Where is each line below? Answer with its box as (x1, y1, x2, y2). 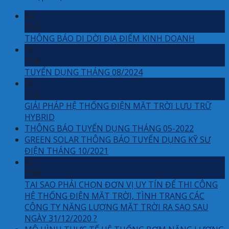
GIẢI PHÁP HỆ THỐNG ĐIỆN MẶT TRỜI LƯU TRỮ (25, 100, 211, 111)
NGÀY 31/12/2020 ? (25, 212, 97, 224)
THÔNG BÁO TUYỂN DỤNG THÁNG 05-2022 (25, 122, 194, 134)
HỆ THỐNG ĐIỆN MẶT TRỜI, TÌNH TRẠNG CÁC (25, 190, 204, 201)
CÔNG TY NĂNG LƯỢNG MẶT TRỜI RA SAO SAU (25, 201, 209, 213)
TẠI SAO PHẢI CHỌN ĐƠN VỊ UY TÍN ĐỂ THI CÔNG (25, 178, 218, 190)
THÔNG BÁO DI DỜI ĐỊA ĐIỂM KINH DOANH (25, 32, 195, 44)
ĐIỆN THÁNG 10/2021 (25, 145, 108, 156)
